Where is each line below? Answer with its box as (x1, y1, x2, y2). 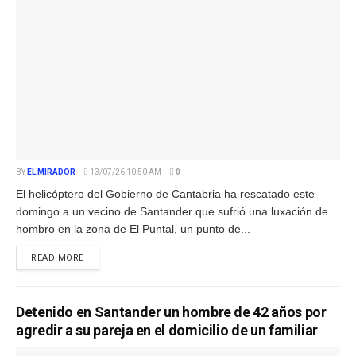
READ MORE (31, 252, 84, 263)
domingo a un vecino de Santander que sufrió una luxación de (16, 204, 328, 218)
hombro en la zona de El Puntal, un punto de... (16, 222, 250, 235)
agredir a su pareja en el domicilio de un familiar (16, 321, 319, 339)
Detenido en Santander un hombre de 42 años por (16, 303, 327, 320)
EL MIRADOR (27, 167, 75, 176)
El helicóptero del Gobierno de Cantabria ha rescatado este (16, 187, 315, 200)
